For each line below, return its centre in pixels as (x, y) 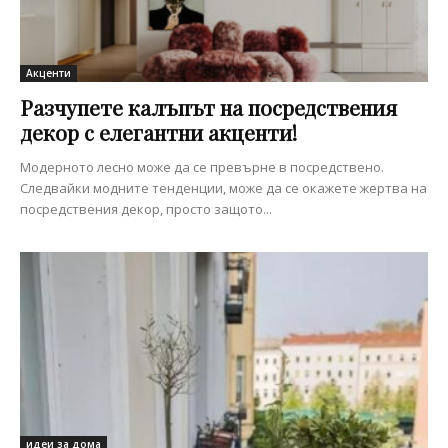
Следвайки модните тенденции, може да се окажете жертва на (223, 187)
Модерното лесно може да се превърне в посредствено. (202, 166)
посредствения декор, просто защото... (146, 208)
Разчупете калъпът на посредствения (208, 106)
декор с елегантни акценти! (158, 131)
